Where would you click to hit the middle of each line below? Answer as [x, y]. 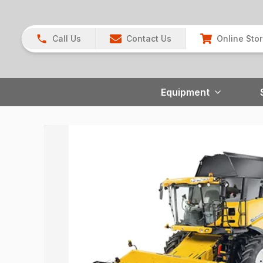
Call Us [67, 39]
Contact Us [149, 39]
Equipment [185, 92]
